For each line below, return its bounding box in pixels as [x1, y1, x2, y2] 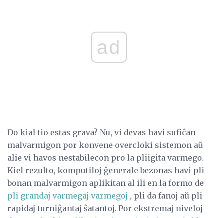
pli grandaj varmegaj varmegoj [7, 191, 128, 201]
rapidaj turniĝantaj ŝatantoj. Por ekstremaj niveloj [7, 203, 203, 214]
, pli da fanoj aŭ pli [128, 191, 202, 201]
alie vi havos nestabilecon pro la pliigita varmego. [7, 153, 204, 163]
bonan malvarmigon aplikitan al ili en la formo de [7, 178, 204, 188]
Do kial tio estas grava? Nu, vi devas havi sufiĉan [7, 127, 196, 138]
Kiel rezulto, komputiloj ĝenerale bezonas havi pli [7, 165, 204, 176]
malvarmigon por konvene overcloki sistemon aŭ [7, 140, 203, 150]
